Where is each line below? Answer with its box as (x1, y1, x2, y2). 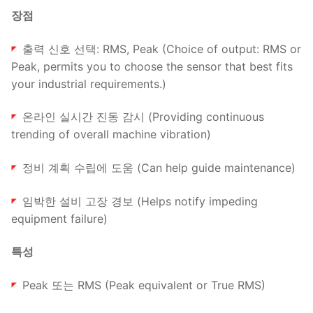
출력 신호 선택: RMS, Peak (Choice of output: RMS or (19, 41, 301, 56)
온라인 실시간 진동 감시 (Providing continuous (19, 110, 264, 124)
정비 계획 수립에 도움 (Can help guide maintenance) (19, 161, 296, 175)
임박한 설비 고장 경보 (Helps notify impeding (19, 194, 258, 208)
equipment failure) (11, 211, 108, 226)
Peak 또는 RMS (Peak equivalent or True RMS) (19, 277, 265, 292)
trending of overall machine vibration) (11, 127, 211, 142)
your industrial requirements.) (11, 76, 166, 91)
